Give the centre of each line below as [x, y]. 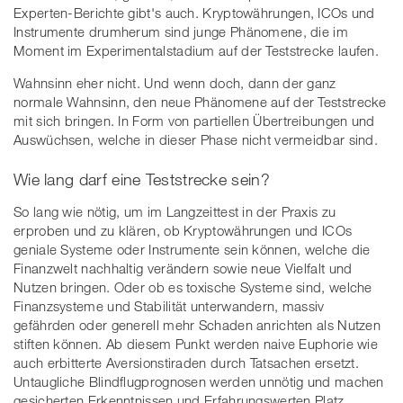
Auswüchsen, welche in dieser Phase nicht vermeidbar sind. [196, 140]
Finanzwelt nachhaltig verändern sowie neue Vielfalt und [183, 268]
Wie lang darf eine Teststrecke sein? [142, 179]
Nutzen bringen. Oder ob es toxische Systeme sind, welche [193, 287]
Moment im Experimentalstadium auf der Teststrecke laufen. [197, 51]
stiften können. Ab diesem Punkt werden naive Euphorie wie [196, 343]
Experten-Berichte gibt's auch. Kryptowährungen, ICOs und [194, 13]
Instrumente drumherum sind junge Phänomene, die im [181, 32]
